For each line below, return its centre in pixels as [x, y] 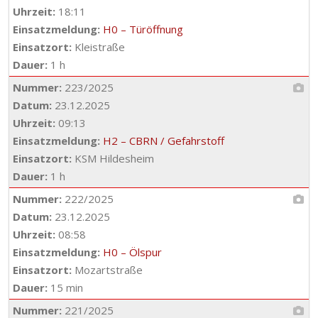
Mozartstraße [107, 270]
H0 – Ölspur [132, 252]
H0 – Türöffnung [143, 29]
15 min [65, 287]
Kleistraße [98, 47]
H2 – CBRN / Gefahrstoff [164, 141]
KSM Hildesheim [113, 158]
